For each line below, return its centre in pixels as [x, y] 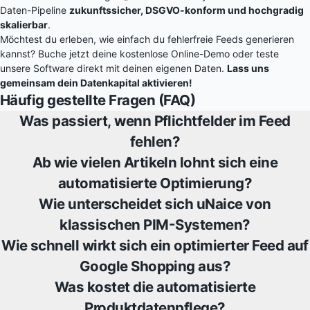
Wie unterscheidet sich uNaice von [155, 204]
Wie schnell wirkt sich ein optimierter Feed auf [155, 245]
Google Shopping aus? [155, 266]
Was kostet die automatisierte [155, 287]
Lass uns [248, 68]
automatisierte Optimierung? [155, 183]
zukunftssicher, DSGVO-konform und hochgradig [186, 10]
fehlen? [155, 142]
